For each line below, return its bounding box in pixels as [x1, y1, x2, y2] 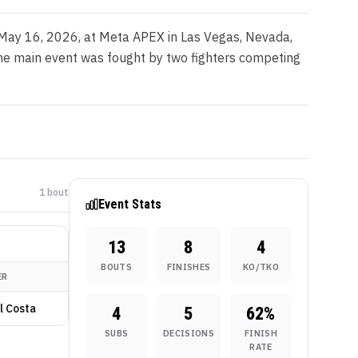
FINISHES [166, 261, 211, 272]
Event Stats [98, 196, 161, 212]
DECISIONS [163, 327, 214, 339]
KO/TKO [243, 261, 279, 272]
